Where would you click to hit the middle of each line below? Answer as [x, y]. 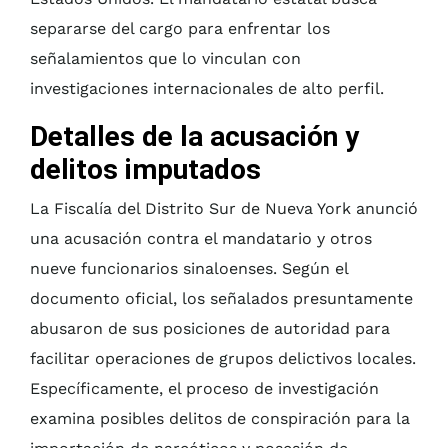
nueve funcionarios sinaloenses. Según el [189, 269]
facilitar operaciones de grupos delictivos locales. [223, 359]
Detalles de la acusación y [194, 137]
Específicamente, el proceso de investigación [204, 389]
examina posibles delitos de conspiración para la [220, 419]
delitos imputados [145, 170]
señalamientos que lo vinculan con [165, 59]
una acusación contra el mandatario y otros [201, 239]
